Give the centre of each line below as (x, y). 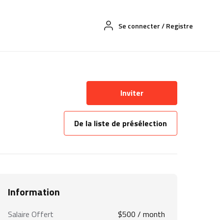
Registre (179, 26)
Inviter (132, 93)
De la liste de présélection (120, 124)
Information (34, 192)
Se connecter (139, 26)
